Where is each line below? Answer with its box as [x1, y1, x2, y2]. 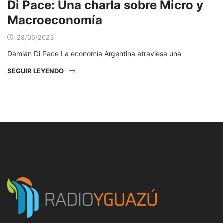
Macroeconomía [7, 13, 102, 28]
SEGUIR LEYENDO [7, 67, 64, 75]
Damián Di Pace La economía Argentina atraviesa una [7, 49, 181, 58]
